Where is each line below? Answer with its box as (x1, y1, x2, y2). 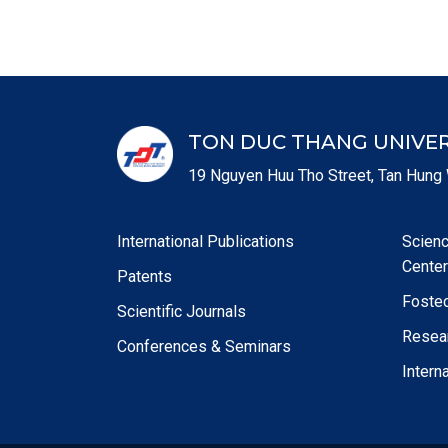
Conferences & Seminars (117, 337, 291, 356)
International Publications (117, 232, 294, 251)
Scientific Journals (117, 302, 246, 321)
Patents (117, 267, 172, 286)
